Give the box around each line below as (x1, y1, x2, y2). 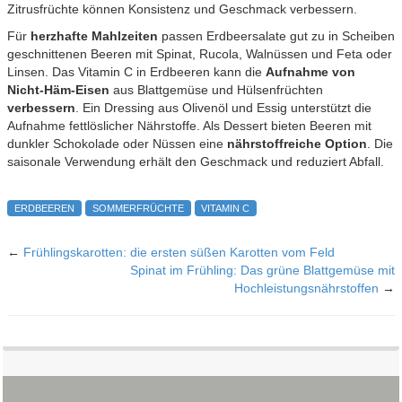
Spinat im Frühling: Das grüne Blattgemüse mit (130, 262, 395, 277)
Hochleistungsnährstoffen (234, 280, 379, 295)
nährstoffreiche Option (227, 135, 367, 151)
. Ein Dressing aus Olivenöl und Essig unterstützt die (75, 100, 371, 115)
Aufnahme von (266, 64, 355, 79)
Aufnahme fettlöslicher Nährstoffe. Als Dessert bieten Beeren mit (7, 118, 371, 133)
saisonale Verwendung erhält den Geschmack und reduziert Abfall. (7, 153, 384, 169)
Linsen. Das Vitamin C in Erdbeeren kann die (7, 64, 266, 79)
